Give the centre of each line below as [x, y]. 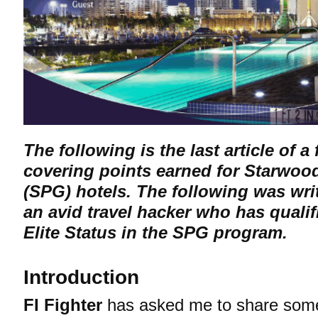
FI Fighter [63, 305]
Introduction [81, 277]
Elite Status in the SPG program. [155, 232]
